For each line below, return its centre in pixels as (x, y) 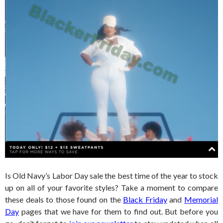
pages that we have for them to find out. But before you (118, 212)
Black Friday (145, 200)
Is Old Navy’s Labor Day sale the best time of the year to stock (111, 176)
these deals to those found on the (64, 200)
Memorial (201, 200)
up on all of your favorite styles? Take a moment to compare (111, 188)
